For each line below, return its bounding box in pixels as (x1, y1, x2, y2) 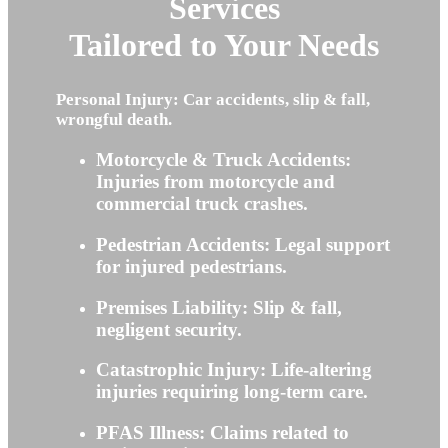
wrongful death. (56, 110, 172, 130)
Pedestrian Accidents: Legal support (96, 233, 390, 255)
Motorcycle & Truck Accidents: (96, 149, 351, 171)
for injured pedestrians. (96, 255, 287, 277)
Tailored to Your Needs (69, 26, 379, 63)
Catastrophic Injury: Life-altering (96, 359, 372, 381)
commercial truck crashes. (96, 193, 308, 215)
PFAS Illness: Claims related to (96, 422, 349, 444)
